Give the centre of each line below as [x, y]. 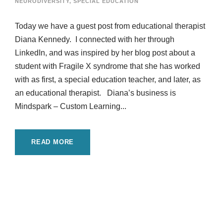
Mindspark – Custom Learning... [71, 107]
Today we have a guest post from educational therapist [110, 26]
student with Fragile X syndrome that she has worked [108, 66]
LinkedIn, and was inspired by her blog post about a [105, 53]
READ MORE [53, 142]
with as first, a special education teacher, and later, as [108, 80]
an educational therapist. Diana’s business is [95, 93]
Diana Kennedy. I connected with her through [95, 40]
